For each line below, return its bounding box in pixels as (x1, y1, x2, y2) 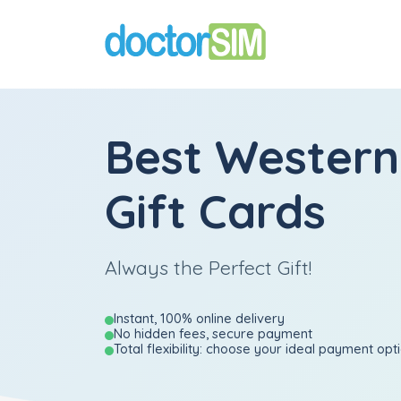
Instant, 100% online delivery (114, 310, 285, 327)
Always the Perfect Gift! (105, 255, 311, 279)
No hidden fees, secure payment (114, 325, 312, 342)
